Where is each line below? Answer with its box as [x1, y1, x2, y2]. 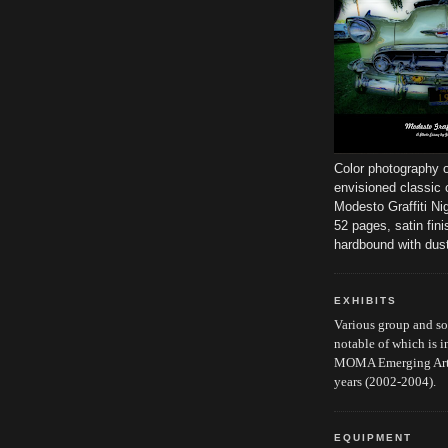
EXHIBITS [334, 294, 398, 306]
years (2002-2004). [334, 374, 436, 390]
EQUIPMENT [334, 432, 413, 444]
